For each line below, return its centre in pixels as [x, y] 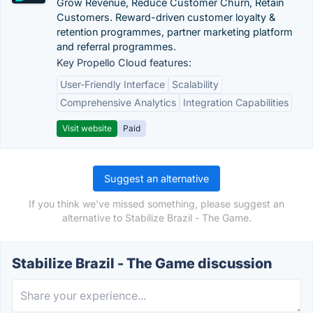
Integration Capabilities [236, 102]
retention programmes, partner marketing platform [175, 32]
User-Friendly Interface [112, 84]
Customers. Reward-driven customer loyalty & [166, 17]
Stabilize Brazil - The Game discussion [142, 263]
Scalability [195, 84]
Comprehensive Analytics [118, 102]
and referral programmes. [116, 46]
